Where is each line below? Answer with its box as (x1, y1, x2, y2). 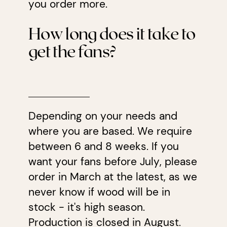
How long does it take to (28, 23, 196, 43)
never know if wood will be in (28, 185, 170, 200)
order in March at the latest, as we (28, 170, 197, 184)
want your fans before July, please (28, 155, 197, 169)
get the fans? (28, 41, 117, 60)
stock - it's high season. (28, 200, 145, 215)
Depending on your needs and (28, 109, 177, 124)
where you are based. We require (28, 124, 192, 139)
